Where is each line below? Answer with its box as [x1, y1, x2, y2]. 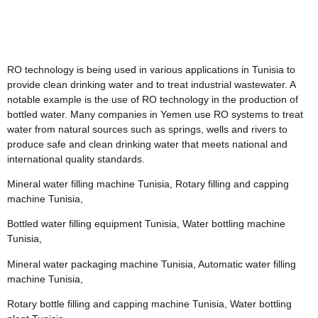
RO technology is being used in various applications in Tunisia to [7, 63, 295, 75]
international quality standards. [7, 153, 145, 165]
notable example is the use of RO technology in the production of [7, 93, 298, 105]
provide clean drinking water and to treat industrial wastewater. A [7, 78, 295, 90]
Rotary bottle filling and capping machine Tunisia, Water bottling [7, 298, 292, 310]
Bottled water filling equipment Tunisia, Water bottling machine [7, 218, 285, 230]
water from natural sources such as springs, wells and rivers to [7, 123, 287, 135]
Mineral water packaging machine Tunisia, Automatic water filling [7, 258, 296, 270]
